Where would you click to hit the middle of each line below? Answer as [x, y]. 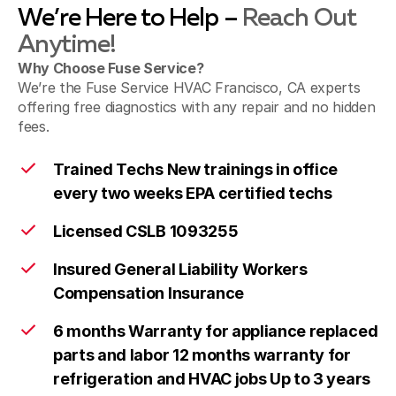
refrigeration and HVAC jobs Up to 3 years [212, 379]
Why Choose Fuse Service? [111, 68]
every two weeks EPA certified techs [193, 193]
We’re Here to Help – [130, 19]
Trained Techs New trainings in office [196, 169]
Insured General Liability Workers [180, 269]
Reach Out [299, 19]
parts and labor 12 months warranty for [202, 355]
